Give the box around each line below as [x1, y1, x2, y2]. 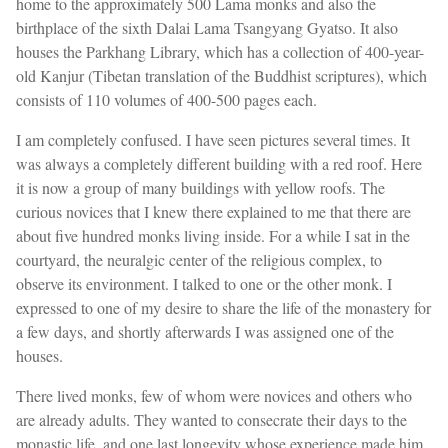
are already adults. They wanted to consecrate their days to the [16, 408, 407, 430]
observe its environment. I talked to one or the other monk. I [16, 272, 392, 294]
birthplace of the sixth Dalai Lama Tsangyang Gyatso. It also [16, 16, 398, 38]
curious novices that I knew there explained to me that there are [16, 200, 411, 222]
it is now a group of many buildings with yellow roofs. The [16, 176, 385, 198]
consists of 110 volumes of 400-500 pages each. [16, 88, 317, 110]
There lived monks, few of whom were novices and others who [16, 384, 412, 406]
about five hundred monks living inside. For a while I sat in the [16, 224, 410, 246]
